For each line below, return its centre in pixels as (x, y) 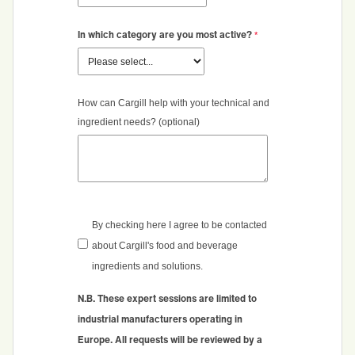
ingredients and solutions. (147, 267)
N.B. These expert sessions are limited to (167, 298)
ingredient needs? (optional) (139, 122)
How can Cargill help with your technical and (174, 103)
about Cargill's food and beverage (165, 246)
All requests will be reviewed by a (189, 339)
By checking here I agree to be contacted (179, 225)
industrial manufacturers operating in (160, 319)
